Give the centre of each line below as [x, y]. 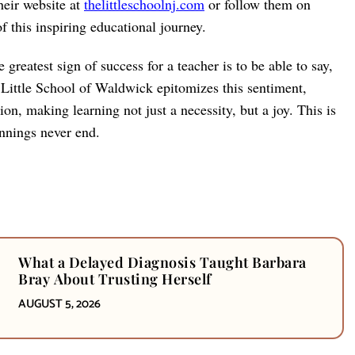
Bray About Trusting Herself [115, 279]
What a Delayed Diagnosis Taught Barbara [162, 262]
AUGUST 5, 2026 [60, 303]
